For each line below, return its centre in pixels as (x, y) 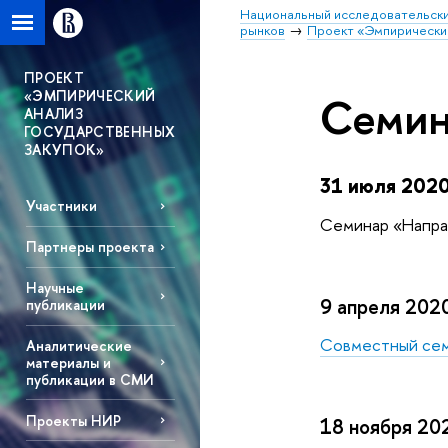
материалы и (68, 362)
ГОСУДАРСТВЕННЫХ (100, 131)
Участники (61, 206)
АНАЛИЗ (54, 113)
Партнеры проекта (89, 247)
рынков (262, 30)
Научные (54, 288)
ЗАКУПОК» (64, 149)
